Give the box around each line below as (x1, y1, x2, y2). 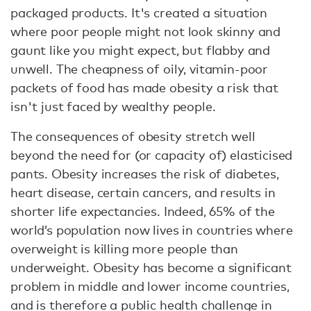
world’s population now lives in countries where (10, 222, 293, 237)
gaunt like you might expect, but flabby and (10, 42, 271, 58)
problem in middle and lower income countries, (10, 278, 289, 294)
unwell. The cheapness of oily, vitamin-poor (10, 61, 269, 76)
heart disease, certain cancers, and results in (10, 185, 276, 200)
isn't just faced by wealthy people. (10, 99, 216, 114)
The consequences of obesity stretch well (10, 128, 255, 144)
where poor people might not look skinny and (10, 24, 281, 39)
